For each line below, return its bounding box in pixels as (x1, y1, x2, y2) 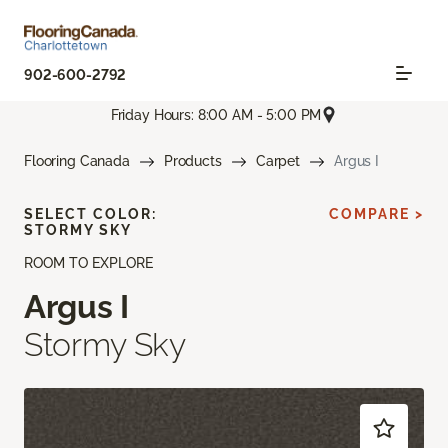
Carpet (255, 153, 300, 170)
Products (163, 153, 222, 170)
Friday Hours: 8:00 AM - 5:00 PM (110, 106, 322, 123)
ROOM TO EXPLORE (24, 255, 153, 272)
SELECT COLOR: (24, 206, 157, 223)
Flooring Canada (24, 153, 130, 170)
